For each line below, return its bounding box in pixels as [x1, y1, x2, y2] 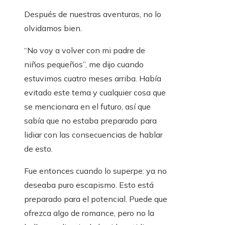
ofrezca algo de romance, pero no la [24, 208, 154, 218]
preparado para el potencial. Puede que [24, 194, 167, 204]
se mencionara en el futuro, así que [24, 101, 151, 111]
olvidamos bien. [24, 23, 82, 33]
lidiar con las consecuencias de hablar [24, 130, 163, 140]
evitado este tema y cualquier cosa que [24, 87, 166, 97]
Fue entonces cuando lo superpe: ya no [24, 166, 167, 176]
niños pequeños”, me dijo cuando [24, 59, 144, 69]
